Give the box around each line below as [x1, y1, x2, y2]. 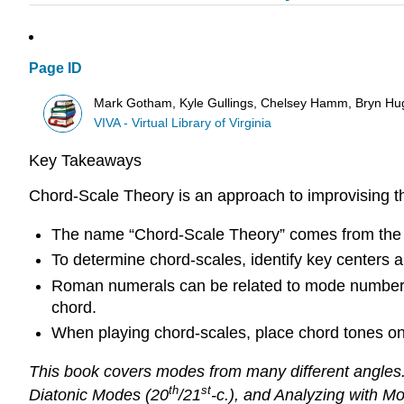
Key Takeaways [29, 151, 142, 170]
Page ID [29, 60, 82, 77]
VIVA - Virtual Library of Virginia [94, 115, 272, 130]
